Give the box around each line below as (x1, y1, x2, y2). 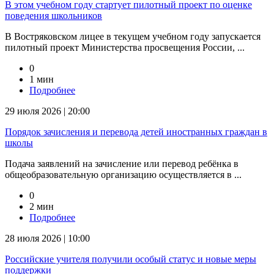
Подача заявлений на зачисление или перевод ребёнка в (5, 158, 239, 169)
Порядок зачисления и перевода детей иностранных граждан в (5, 126, 267, 137)
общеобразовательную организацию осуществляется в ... (5, 169, 242, 180)
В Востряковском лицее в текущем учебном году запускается (5, 31, 261, 42)
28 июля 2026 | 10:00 (5, 232, 90, 243)
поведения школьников (5, 10, 102, 21)
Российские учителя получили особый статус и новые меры (5, 253, 256, 264)
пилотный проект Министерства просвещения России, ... (5, 42, 245, 53)
